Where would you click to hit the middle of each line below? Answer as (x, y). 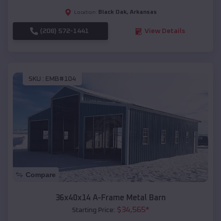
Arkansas (143, 13)
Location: (85, 13)
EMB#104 (61, 79)
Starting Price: (93, 210)
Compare (41, 175)
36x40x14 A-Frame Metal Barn (110, 198)
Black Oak (112, 13)
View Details (165, 31)
